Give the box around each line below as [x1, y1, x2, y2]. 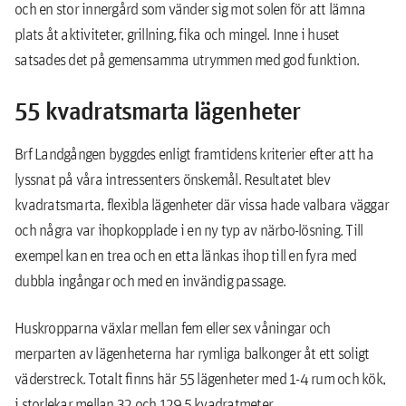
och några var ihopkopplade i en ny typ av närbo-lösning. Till [14, 219, 363, 240]
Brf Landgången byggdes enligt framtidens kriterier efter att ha [14, 143, 373, 164]
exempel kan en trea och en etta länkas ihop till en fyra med [14, 245, 356, 266]
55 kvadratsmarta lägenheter [14, 94, 300, 127]
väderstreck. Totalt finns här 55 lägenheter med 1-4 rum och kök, [14, 368, 385, 389]
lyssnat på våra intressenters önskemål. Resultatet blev [14, 169, 330, 189]
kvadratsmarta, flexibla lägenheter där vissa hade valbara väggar [14, 194, 389, 215]
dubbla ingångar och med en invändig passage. [14, 270, 285, 291]
